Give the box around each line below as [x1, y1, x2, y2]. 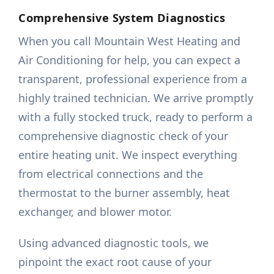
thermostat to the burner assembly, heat [18, 185, 231, 201]
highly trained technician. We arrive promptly [18, 91, 254, 106]
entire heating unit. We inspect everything [18, 147, 238, 163]
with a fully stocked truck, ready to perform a [18, 109, 253, 125]
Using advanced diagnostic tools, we [18, 235, 209, 251]
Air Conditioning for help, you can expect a [18, 53, 241, 68]
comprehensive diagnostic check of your [18, 128, 229, 144]
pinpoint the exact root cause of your [18, 254, 212, 270]
